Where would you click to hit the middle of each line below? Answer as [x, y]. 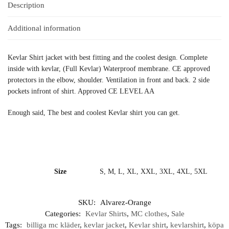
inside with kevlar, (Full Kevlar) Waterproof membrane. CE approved [110, 69]
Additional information [44, 28]
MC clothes [149, 214]
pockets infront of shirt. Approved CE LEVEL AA [81, 91]
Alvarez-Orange [125, 203]
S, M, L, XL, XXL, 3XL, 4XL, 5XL [153, 172]
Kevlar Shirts [106, 214]
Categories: [64, 214]
